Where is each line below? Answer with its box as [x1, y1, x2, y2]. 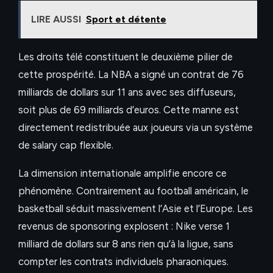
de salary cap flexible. [18, 139, 113, 152]
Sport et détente [85, 13, 166, 26]
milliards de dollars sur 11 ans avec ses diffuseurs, [18, 86, 236, 99]
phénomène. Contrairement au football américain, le [18, 185, 249, 197]
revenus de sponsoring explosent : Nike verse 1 [18, 220, 230, 233]
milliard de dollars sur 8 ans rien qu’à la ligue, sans [18, 238, 233, 250]
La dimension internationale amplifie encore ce [18, 167, 227, 180]
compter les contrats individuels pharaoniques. [18, 255, 229, 268]
